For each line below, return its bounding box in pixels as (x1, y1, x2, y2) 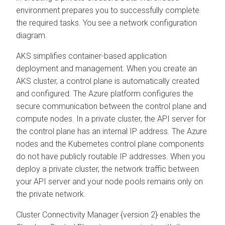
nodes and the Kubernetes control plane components (16, 139, 204, 149)
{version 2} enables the (119, 209, 200, 219)
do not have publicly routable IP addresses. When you (16, 151, 205, 161)
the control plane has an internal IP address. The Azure (16, 126, 207, 136)
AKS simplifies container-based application (16, 51, 167, 61)
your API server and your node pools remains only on (16, 176, 203, 186)
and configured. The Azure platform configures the (16, 88, 193, 98)
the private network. (16, 189, 86, 199)
